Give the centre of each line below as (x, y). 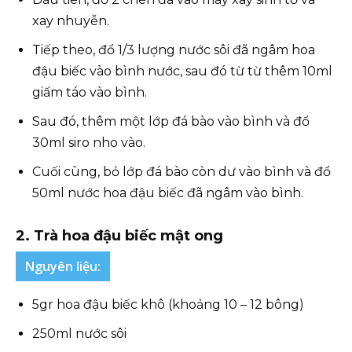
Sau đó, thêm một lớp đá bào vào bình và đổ (171, 121)
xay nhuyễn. (71, 21)
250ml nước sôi (79, 334)
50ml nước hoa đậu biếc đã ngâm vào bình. (168, 193)
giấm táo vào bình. (90, 92)
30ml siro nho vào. (89, 143)
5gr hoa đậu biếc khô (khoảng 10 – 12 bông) (168, 304)
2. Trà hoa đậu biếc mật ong (119, 236)
